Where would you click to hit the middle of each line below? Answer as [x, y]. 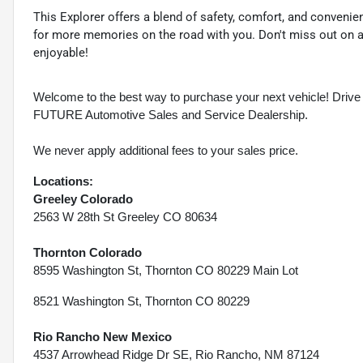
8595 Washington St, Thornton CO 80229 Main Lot [166, 271]
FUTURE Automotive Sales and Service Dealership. [171, 115]
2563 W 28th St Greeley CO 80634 [125, 217]
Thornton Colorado [88, 253]
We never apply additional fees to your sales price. [166, 151]
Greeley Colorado [83, 199]
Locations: [63, 181]
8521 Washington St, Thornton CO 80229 [141, 301]
